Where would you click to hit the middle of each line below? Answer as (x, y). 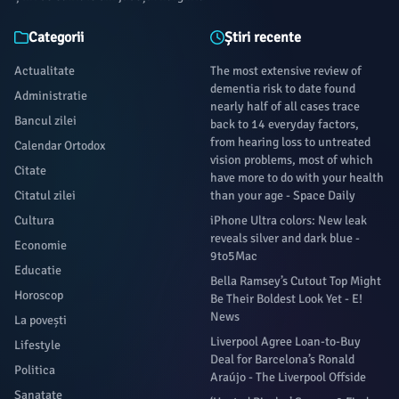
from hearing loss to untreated (290, 142)
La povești (41, 320)
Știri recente (263, 37)
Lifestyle (37, 345)
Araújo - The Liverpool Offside (288, 377)
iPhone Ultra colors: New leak (289, 220)
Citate (30, 171)
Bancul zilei (45, 121)
